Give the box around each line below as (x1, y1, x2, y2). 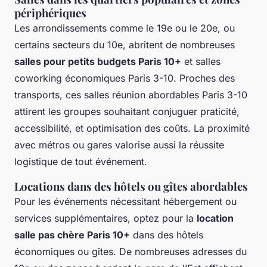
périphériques (14, 5, 86, 21)
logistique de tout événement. (14, 156, 147, 168)
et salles (181, 55, 221, 68)
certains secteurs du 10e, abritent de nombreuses (14, 39, 235, 51)
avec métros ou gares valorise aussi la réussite (14, 139, 224, 151)
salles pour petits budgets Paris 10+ (14, 55, 181, 68)
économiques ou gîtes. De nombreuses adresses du (14, 246, 247, 258)
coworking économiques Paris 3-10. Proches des (14, 72, 235, 85)
